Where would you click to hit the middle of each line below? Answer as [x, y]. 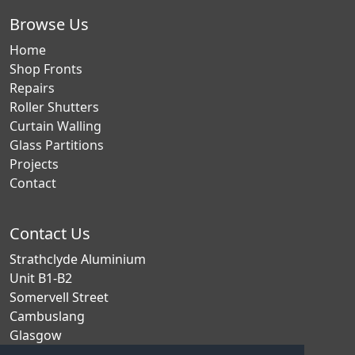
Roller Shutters [54, 107]
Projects [34, 164]
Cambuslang [47, 316]
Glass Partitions [57, 145]
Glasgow [36, 335]
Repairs [32, 88]
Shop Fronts [46, 69]
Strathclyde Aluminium [78, 259]
